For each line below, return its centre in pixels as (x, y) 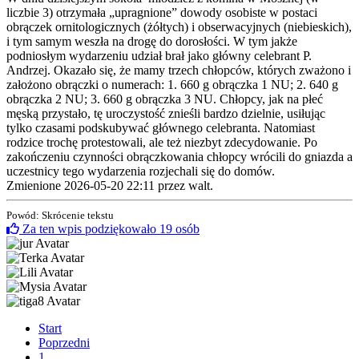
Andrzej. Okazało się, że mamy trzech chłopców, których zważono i (179, 70)
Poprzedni (64, 342)
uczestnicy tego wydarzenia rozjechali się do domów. (145, 171)
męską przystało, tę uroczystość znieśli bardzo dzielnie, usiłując (166, 113)
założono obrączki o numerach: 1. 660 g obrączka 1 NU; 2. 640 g (172, 84)
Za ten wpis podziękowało (91, 228)
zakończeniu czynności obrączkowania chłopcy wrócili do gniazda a (179, 156)
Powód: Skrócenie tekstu (60, 215)
